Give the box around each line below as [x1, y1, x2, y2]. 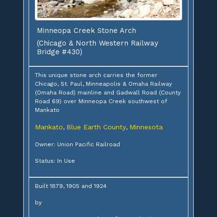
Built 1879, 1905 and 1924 [35, 183, 107, 190]
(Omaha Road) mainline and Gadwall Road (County [35, 89, 181, 96]
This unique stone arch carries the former [35, 72, 157, 79]
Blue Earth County [66, 123, 126, 131]
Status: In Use [35, 157, 75, 165]
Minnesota [129, 123, 163, 131]
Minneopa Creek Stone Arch [37, 26, 136, 35]
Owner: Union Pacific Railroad [35, 141, 120, 148]
